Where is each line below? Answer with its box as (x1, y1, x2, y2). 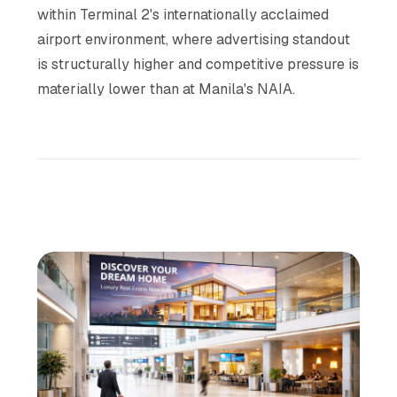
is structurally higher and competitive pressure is (37, 54, 360, 74)
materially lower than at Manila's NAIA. (37, 79, 296, 98)
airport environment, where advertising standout (37, 29, 351, 49)
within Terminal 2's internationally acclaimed (37, 4, 330, 24)
